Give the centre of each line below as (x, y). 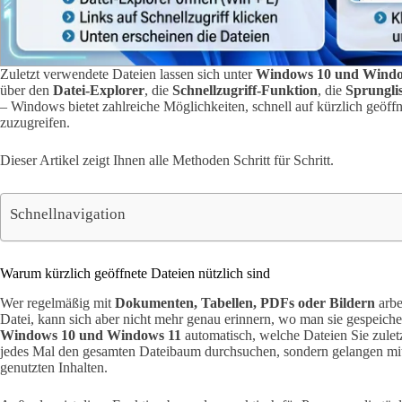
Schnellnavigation (68, 214)
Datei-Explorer (99, 91)
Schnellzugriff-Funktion (245, 91)
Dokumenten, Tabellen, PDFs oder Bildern (245, 302)
